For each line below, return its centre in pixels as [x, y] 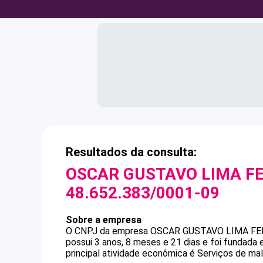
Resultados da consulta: [131, 152]
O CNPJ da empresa [108, 231]
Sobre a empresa [104, 220]
